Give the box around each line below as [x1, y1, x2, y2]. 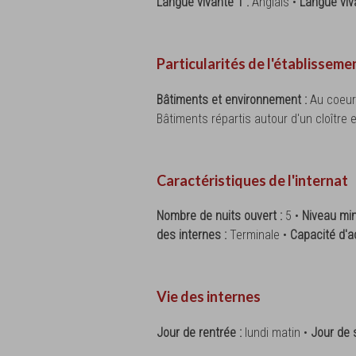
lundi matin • [245, 324, 311, 340]
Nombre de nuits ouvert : [157, 208, 285, 224]
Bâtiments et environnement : [157, 91, 310, 107]
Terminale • [230, 227, 290, 243]
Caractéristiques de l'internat [157, 171, 348, 189]
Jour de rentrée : [157, 324, 245, 340]
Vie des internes [157, 288, 261, 306]
